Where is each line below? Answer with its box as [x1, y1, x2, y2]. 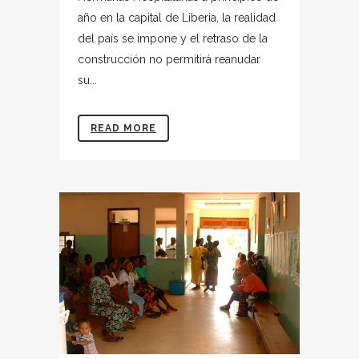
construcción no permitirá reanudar [78, 53, 260, 67]
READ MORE [91, 123, 156, 135]
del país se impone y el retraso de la [78, 32, 268, 46]
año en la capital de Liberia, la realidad [78, 11, 276, 25]
